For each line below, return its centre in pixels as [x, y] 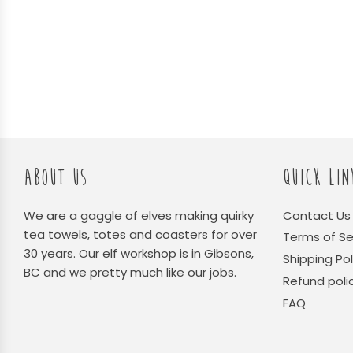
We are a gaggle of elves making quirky [139, 215]
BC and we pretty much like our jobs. [130, 272]
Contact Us [316, 215]
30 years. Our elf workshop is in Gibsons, [139, 253]
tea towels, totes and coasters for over [140, 234]
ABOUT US [56, 177]
